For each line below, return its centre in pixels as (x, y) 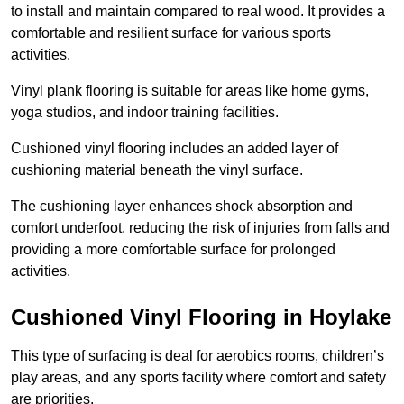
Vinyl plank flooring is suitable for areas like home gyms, (190, 91)
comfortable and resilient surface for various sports (171, 33)
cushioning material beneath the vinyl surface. (157, 170)
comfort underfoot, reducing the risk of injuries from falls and (200, 228)
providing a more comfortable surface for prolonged (173, 250)
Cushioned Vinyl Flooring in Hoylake (201, 317)
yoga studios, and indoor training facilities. (145, 113)
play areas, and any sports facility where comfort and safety (198, 378)
